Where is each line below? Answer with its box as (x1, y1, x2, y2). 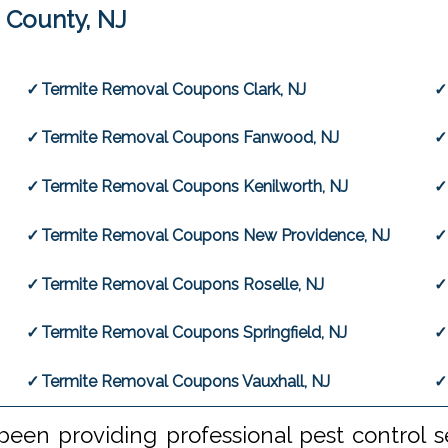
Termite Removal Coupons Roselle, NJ (41, 274, 325, 294)
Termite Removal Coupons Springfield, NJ (41, 323, 348, 343)
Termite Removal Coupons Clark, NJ (41, 79, 307, 99)
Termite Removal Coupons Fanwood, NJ (41, 128, 340, 148)
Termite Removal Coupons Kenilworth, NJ (41, 177, 349, 197)
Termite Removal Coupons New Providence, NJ (41, 225, 391, 245)
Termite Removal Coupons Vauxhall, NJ (41, 371, 331, 391)
